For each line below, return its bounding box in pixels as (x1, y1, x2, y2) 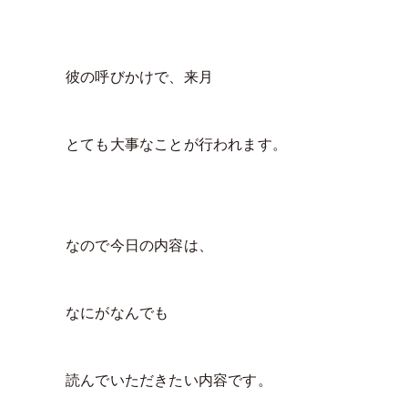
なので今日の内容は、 (66, 234, 213, 258)
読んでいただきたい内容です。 (66, 369, 272, 393)
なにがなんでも (66, 301, 169, 325)
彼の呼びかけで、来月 (66, 66, 213, 89)
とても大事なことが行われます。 (66, 133, 287, 157)
